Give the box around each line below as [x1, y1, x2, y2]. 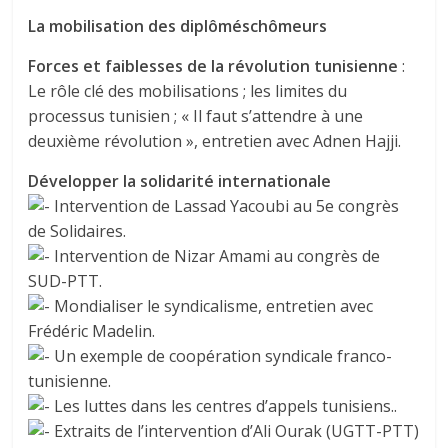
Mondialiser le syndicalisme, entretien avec [50, 295, 374, 318]
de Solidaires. [28, 220, 127, 243]
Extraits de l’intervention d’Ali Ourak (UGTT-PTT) [50, 420, 420, 443]
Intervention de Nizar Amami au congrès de [50, 245, 381, 268]
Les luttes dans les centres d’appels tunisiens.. [50, 395, 398, 418]
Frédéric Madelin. [28, 320, 156, 343]
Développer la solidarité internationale [28, 170, 332, 193]
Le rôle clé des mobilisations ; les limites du [28, 80, 348, 103]
